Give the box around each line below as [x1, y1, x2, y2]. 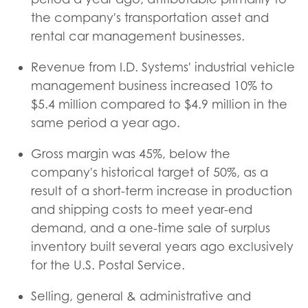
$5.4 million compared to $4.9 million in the [31, 97, 287, 111]
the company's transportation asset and [31, 10, 269, 25]
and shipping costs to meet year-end [31, 202, 252, 217]
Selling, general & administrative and [31, 289, 251, 303]
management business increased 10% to [31, 78, 273, 93]
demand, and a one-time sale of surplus [31, 221, 270, 235]
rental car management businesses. [31, 29, 245, 43]
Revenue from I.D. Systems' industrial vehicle [31, 60, 295, 74]
